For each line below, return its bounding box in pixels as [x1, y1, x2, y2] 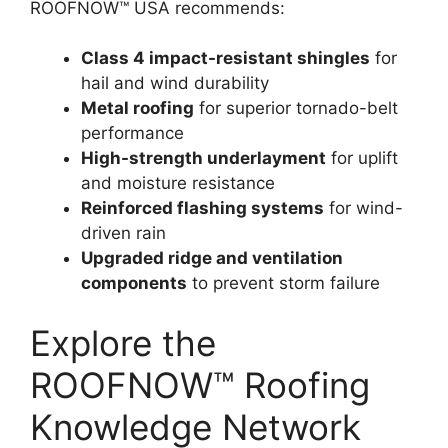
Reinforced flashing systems [81, 198, 324, 218]
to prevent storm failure [187, 273, 380, 293]
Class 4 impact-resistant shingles [81, 48, 370, 68]
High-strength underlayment [81, 148, 326, 168]
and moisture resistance [81, 173, 275, 193]
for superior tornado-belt [194, 98, 398, 118]
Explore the [30, 321, 216, 364]
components [81, 273, 187, 293]
